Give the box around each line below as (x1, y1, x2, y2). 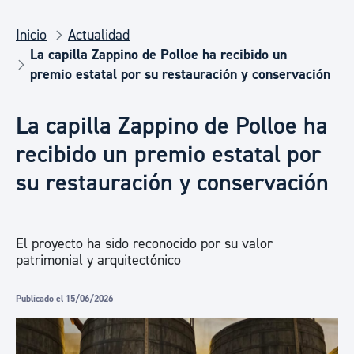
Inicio (16, 26, 47, 44)
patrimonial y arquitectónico (16, 251, 181, 269)
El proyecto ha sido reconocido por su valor (16, 235, 273, 253)
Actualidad (68, 26, 130, 44)
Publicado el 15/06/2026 (16, 293, 113, 305)
